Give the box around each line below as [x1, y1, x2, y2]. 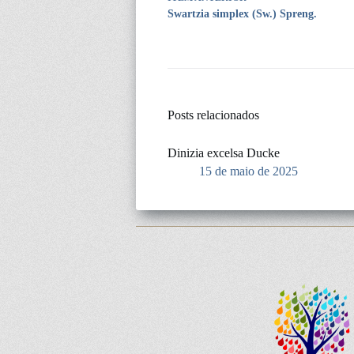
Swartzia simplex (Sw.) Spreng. [168, 7, 317, 20]
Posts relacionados [168, 107, 259, 122]
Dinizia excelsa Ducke [168, 145, 280, 160]
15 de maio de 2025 [199, 164, 298, 178]
